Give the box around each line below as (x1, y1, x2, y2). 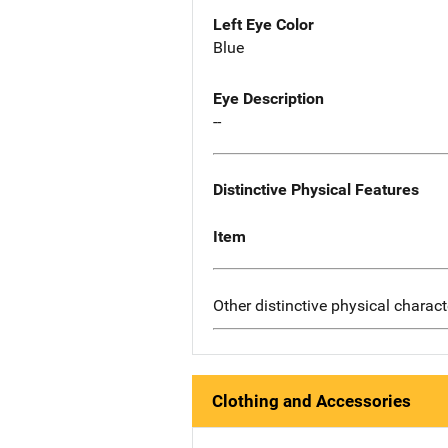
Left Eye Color (213, 15, 314, 35)
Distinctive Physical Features (213, 180, 419, 200)
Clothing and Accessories (212, 391, 411, 412)
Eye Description (213, 89, 324, 109)
